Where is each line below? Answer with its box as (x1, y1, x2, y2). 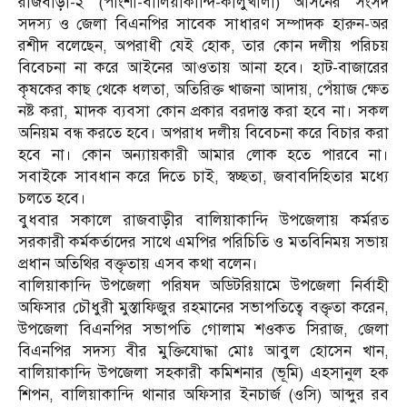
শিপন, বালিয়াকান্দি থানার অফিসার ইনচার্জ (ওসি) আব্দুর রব (18, 385, 389, 405)
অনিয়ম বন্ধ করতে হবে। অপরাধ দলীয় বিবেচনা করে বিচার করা (18, 124, 389, 144)
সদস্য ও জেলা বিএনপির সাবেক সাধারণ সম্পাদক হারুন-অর (18, 15, 389, 35)
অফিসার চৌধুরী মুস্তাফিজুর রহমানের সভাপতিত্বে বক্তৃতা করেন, (18, 298, 389, 318)
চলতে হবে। (18, 189, 86, 209)
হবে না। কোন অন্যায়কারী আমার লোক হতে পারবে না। (18, 145, 389, 165)
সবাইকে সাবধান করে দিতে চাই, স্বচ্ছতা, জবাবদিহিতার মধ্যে (18, 167, 389, 187)
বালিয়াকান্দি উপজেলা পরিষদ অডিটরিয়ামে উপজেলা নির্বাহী (18, 276, 389, 296)
